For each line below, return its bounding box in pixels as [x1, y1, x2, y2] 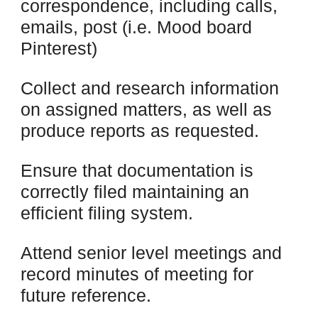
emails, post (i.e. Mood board [20, 17, 252, 37]
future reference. [20, 285, 151, 305]
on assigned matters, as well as [20, 99, 272, 119]
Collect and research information [20, 78, 279, 98]
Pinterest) [20, 38, 97, 58]
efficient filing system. [20, 203, 193, 223]
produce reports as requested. [20, 121, 259, 141]
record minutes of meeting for [20, 264, 253, 284]
